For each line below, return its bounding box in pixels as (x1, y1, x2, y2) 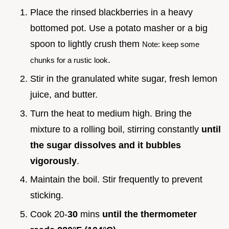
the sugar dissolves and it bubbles (30, 140, 181, 150)
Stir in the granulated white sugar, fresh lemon (30, 73, 217, 84)
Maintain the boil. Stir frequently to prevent (30, 174, 202, 185)
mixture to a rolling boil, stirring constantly (30, 124, 201, 134)
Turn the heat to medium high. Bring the (30, 108, 192, 119)
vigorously (30, 155, 77, 166)
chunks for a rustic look (30, 56, 108, 65)
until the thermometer (102, 209, 197, 219)
